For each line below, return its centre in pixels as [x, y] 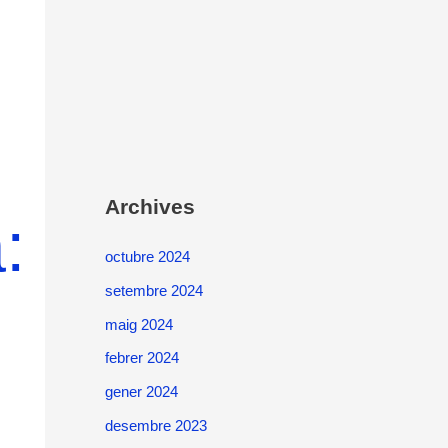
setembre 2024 [153, 290]
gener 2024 [141, 391]
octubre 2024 [147, 256]
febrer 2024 [141, 358]
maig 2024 [138, 324]
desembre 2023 [155, 425]
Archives [149, 206]
